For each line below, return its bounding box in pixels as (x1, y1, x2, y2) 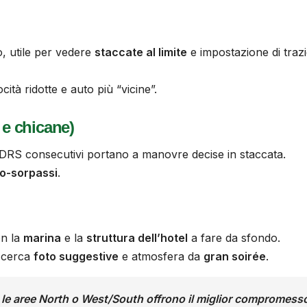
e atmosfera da (119, 249, 204, 264)
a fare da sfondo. (188, 231, 280, 245)
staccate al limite (95, 45, 187, 59)
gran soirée (204, 249, 266, 264)
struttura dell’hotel (86, 231, 188, 245)
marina (23, 231, 61, 245)
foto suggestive (34, 249, 119, 264)
